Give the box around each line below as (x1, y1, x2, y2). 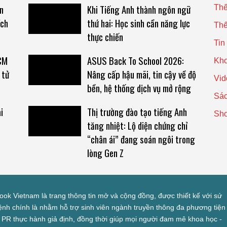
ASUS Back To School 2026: (87, 54, 184, 67)
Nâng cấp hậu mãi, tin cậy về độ (87, 67, 196, 81)
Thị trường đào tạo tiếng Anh (87, 105, 187, 119)
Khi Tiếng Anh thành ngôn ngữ (87, 3, 191, 16)
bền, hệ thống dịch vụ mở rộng (87, 81, 191, 95)
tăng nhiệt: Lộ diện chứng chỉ (87, 119, 187, 132)
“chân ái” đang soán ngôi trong (87, 132, 195, 146)
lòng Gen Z (87, 146, 124, 160)
